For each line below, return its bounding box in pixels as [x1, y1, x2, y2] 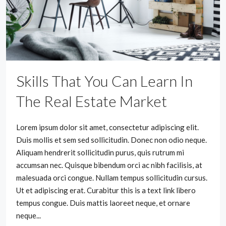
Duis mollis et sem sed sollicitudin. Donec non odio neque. [16, 135, 207, 144]
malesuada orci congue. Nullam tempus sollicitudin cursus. [16, 173, 207, 182]
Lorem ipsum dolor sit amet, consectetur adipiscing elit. [16, 123, 199, 132]
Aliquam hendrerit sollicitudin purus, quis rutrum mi [16, 148, 184, 157]
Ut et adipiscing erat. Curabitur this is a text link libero [16, 186, 196, 195]
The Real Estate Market [16, 92, 167, 110]
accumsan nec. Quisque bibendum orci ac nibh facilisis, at [16, 160, 202, 169]
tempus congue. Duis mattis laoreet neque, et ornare [16, 198, 190, 207]
